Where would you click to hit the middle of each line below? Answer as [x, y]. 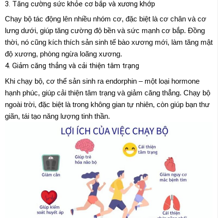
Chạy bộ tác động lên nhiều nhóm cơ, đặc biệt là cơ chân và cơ [106, 19]
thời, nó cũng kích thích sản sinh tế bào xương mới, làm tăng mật [109, 42]
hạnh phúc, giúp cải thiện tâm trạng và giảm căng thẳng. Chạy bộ [108, 92]
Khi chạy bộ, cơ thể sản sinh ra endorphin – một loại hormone [102, 81]
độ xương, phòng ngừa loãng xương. [64, 54]
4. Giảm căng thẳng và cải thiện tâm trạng [72, 66]
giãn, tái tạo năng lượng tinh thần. [57, 116]
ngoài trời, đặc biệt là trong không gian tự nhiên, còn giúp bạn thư [107, 104]
